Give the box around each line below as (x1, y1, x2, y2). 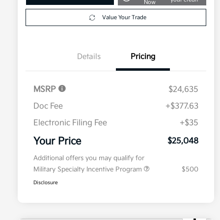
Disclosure (33, 180, 58, 186)
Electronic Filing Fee (33, 118, 107, 128)
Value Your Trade (102, 14, 146, 21)
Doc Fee (33, 102, 63, 111)
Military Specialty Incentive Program (33, 165, 144, 174)
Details (77, 52, 101, 62)
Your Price (33, 136, 81, 148)
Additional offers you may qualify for (33, 154, 144, 163)
